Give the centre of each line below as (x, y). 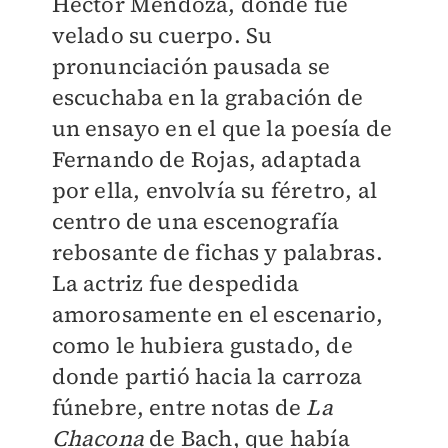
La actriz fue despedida (175, 283)
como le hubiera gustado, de (202, 345)
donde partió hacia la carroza (207, 376)
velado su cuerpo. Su (162, 35)
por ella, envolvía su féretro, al (214, 190)
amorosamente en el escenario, (217, 314)
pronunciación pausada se (191, 66)
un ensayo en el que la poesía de (221, 128)
